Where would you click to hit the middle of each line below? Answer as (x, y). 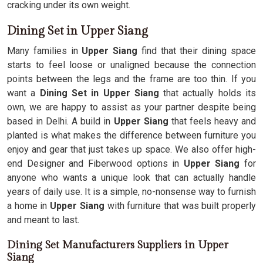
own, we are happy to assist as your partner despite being (131, 107)
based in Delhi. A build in (59, 121)
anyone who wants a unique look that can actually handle (131, 178)
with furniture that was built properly (180, 206)
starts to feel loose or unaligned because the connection (131, 65)
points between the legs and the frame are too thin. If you (131, 79)
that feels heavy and (212, 121)
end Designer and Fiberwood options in (95, 163)
